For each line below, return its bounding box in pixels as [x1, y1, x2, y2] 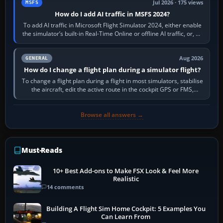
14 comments [47, 183, 84, 191]
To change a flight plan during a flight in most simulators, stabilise [21, 76, 203, 85]
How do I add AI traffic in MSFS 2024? [55, 9, 170, 18]
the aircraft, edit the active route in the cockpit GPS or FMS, [31, 85, 194, 94]
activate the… [94, 93, 131, 102]
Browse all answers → [80, 110, 143, 119]
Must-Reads [21, 145, 62, 155]
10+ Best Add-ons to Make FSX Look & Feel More [53, 167, 199, 176]
